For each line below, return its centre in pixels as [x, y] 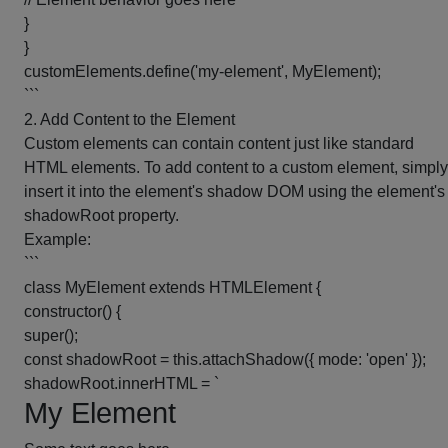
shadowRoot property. [101, 215]
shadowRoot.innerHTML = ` [121, 383]
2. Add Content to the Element [129, 119]
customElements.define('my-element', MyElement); [202, 71]
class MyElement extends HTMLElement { [172, 287]
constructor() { [72, 311]
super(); [51, 335]
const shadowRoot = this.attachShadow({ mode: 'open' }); [225, 359]
